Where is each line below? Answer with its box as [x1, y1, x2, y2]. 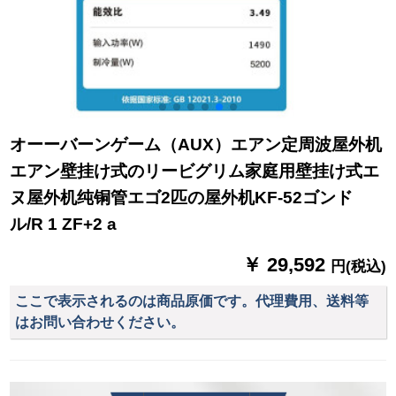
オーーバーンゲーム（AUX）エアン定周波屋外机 [10, 135, 383, 155]
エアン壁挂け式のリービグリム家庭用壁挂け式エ [10, 162, 380, 181]
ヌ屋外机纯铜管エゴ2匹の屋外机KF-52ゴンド [10, 188, 354, 208]
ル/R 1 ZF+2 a [10, 215, 118, 234]
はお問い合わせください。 [15, 315, 186, 331]
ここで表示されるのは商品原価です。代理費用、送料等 [15, 293, 369, 309]
